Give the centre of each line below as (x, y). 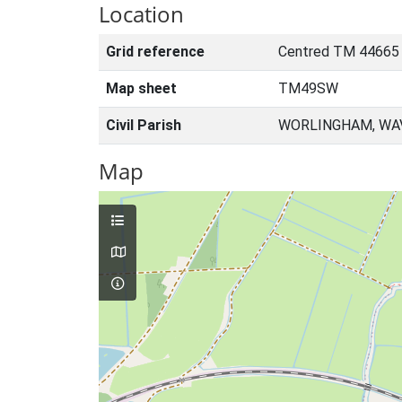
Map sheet (141, 88)
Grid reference (155, 52)
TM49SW (308, 88)
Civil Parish (144, 125)
